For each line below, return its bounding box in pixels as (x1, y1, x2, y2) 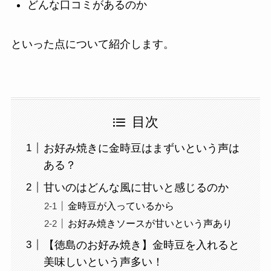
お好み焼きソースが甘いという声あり (67, 217, 232, 229)
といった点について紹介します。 (10, 38, 174, 51)
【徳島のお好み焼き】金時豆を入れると (43, 238, 240, 251)
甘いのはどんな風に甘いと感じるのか (43, 181, 229, 194)
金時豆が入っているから (67, 200, 174, 211)
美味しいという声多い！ (43, 255, 163, 268)
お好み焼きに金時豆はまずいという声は (43, 142, 240, 154)
